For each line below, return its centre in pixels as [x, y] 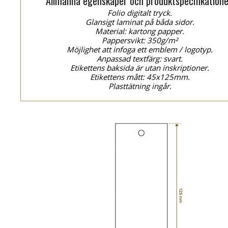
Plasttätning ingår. [140, 86]
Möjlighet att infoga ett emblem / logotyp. [140, 49]
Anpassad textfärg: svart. [140, 59]
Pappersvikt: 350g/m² [140, 40]
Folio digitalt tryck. [140, 13]
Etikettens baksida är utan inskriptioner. [140, 68]
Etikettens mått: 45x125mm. [140, 77]
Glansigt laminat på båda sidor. [140, 22]
